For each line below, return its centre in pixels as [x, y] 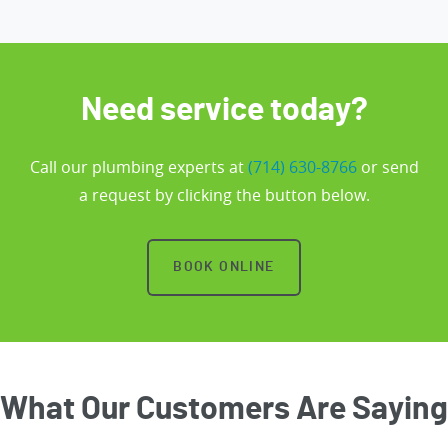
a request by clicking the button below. [224, 195]
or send [387, 167]
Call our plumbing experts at [138, 167]
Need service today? [224, 110]
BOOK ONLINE [224, 267]
